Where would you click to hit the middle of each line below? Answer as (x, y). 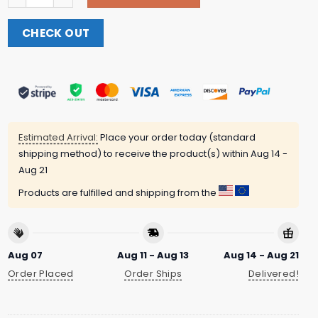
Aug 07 (25, 255)
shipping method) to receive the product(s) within (135, 154)
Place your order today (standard (177, 138)
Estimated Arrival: (58, 138)
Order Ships (153, 274)
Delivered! (274, 274)
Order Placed (41, 274)
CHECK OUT (56, 33)
